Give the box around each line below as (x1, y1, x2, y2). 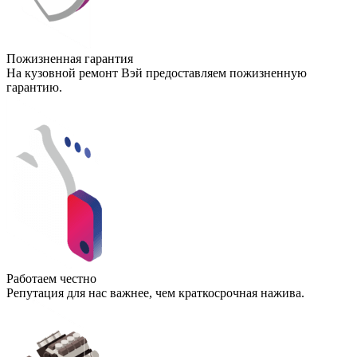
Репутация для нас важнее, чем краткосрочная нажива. (6, 285, 304, 300)
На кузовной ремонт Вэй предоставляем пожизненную (6, 65, 307, 80)
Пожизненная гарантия (6, 51, 133, 65)
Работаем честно (6, 271, 96, 285)
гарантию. (6, 80, 62, 94)
